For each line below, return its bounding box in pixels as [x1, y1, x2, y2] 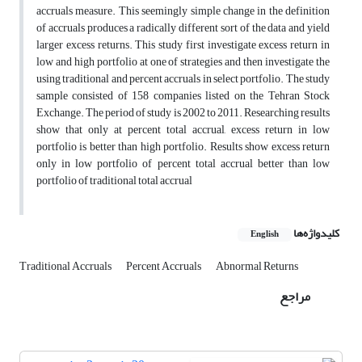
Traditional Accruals [19, 255, 113, 278]
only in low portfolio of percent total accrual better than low [36, 153, 330, 175]
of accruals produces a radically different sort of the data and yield [36, 17, 330, 40]
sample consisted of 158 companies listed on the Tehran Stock [36, 85, 330, 107]
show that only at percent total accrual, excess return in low [36, 119, 330, 141]
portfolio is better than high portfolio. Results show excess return [36, 136, 330, 158]
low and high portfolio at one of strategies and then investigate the [36, 51, 330, 74]
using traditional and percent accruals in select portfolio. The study [36, 68, 330, 90]
